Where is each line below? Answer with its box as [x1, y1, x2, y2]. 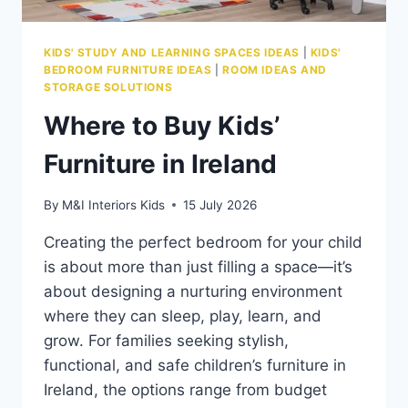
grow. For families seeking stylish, [44, 331, 289, 350]
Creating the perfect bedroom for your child [44, 232, 362, 251]
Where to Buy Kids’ [44, 110, 280, 142]
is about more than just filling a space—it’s [44, 257, 352, 276]
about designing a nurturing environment [44, 281, 342, 301]
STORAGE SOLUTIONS [44, 80, 173, 95]
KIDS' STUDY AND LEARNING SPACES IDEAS [44, 46, 301, 60]
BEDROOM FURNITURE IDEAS [44, 63, 212, 77]
